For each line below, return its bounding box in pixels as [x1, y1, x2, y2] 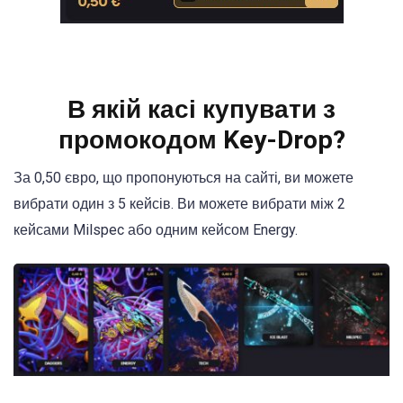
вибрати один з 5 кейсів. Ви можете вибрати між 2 [13, 195, 345, 213]
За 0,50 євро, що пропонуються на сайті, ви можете [13, 169, 354, 187]
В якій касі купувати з [67, 94, 336, 125]
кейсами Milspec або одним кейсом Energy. [13, 221, 298, 239]
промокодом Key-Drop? [58, 125, 345, 156]
